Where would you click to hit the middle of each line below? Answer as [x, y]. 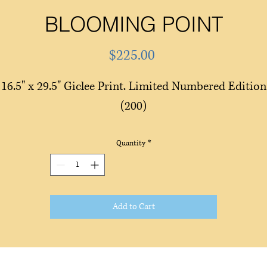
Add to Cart [133, 206]
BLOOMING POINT [133, 24]
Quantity [131, 143]
